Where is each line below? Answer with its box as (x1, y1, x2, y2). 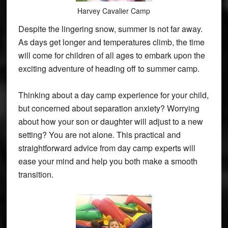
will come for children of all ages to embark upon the (18, 49, 205, 61)
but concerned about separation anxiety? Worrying (18, 102, 199, 114)
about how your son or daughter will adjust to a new (18, 115, 203, 127)
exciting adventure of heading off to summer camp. (18, 62, 199, 74)
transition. (18, 168, 53, 180)
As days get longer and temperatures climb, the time (18, 36, 205, 48)
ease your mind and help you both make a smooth (18, 155, 197, 167)
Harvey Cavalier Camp (77, 5, 151, 16)
